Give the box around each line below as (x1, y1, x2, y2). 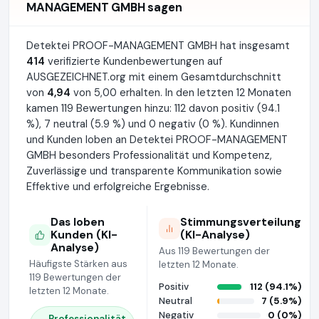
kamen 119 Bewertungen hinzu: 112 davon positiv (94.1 (26, 101, 280, 115)
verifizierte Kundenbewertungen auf (45, 54, 222, 68)
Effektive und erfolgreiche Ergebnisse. (26, 179, 209, 194)
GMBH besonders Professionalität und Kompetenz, (26, 148, 272, 162)
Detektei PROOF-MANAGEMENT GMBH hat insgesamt (26, 38, 290, 53)
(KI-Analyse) (180, 227, 250, 242)
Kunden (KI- (51, 227, 117, 242)
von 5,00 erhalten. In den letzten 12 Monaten (70, 85, 291, 100)
